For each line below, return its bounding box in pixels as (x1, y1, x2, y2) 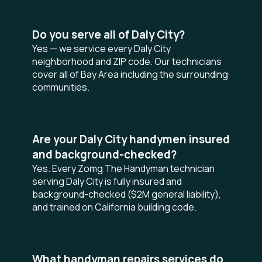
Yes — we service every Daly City (32, 42, 171, 55)
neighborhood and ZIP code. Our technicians (32, 55, 222, 68)
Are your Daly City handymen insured (32, 132, 230, 147)
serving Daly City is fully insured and (32, 175, 182, 188)
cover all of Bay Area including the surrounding (32, 68, 228, 81)
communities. (32, 81, 89, 94)
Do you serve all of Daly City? (32, 27, 185, 42)
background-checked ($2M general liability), (32, 188, 221, 201)
